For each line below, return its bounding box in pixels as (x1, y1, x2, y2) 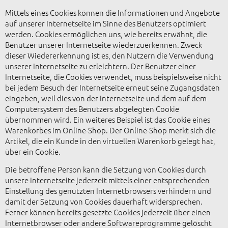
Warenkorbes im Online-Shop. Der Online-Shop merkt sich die (5, 124, 216, 135)
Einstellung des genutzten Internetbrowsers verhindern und (5, 185, 211, 196)
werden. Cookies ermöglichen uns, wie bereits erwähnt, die (5, 28, 207, 39)
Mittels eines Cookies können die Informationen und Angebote (5, 7, 220, 18)
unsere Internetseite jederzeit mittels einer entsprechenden (5, 175, 210, 186)
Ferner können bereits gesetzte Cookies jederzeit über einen (5, 207, 211, 218)
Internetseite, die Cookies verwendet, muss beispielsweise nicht (5, 71, 221, 82)
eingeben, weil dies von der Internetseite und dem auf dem (5, 92, 207, 103)
